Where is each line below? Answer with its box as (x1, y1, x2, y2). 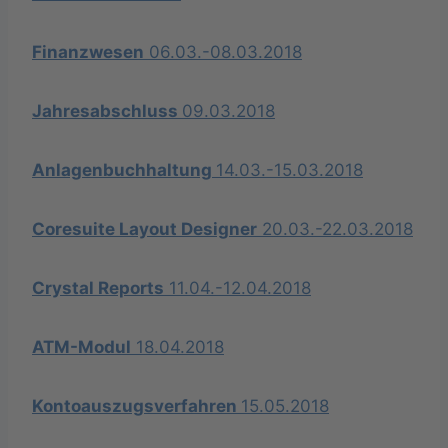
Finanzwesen (32, 41, 144, 62)
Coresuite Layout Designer (32, 218, 257, 239)
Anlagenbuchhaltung (32, 159, 216, 180)
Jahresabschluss (32, 100, 182, 121)
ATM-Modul (32, 336, 131, 357)
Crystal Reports (32, 277, 164, 298)
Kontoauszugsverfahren (32, 395, 241, 416)
